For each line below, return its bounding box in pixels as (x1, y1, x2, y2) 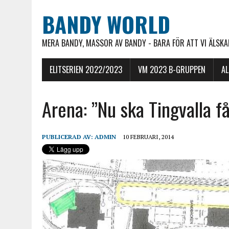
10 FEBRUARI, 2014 (123, 133, 174, 141)
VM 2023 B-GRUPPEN (138, 63, 205, 76)
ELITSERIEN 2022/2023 (50, 63, 122, 76)
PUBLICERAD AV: (42, 133, 95, 141)
